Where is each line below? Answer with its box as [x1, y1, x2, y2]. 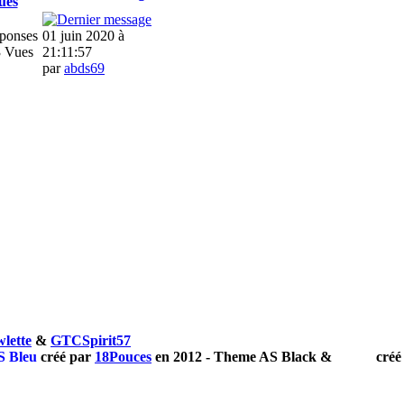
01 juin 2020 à [42, 27, 124, 43]
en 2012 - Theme [151, 348, 259, 364]
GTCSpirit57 [50, 332, 131, 348]
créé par [37, 348, 95, 364]
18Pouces [95, 348, 151, 364]
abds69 [64, 60, 105, 76]
